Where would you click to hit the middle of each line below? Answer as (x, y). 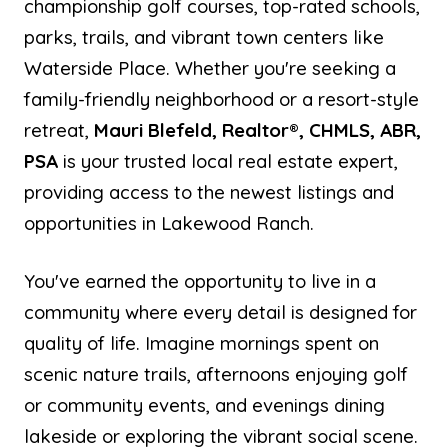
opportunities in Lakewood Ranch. (169, 223)
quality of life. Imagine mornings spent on (201, 342)
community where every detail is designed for (220, 311)
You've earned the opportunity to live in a (200, 280)
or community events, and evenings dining (204, 404)
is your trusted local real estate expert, (228, 161)
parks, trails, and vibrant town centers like (204, 37)
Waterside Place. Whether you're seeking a (210, 68)
